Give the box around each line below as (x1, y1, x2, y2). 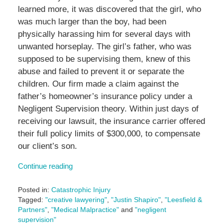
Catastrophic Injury (51, 186, 111, 194)
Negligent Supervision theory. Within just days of (17, 104, 199, 114)
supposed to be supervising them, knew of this (17, 54, 191, 64)
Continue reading (17, 162, 73, 171)
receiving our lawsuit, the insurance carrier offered (17, 116, 205, 126)
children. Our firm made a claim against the (17, 79, 179, 89)
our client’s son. (17, 141, 77, 151)
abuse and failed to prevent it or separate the (17, 67, 184, 77)
